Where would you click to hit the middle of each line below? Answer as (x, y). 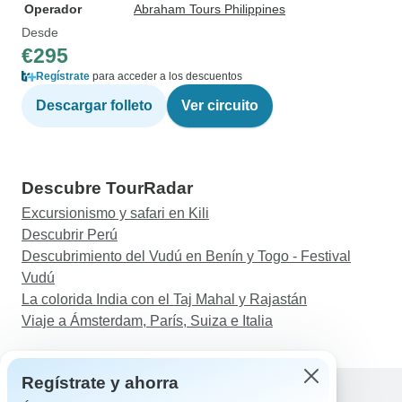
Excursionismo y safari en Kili (115, 213)
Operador (53, 9)
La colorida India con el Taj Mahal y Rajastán (164, 299)
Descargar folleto (94, 105)
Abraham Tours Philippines (210, 9)
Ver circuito (220, 105)
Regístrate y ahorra (100, 383)
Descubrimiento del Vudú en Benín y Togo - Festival (186, 256)
